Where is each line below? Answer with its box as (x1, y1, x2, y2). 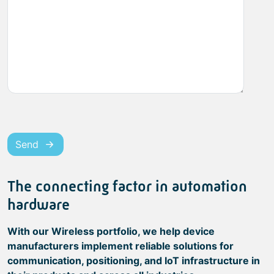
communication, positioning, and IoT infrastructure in (7, 254, 260, 267)
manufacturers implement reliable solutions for (7, 240, 234, 253)
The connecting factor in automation (7, 177, 247, 196)
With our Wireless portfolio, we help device (7, 225, 215, 238)
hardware (7, 196, 70, 214)
